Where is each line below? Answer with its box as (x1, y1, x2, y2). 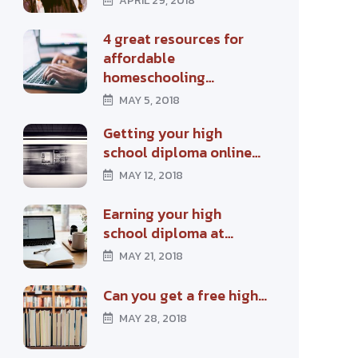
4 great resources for (102, 28, 244, 50)
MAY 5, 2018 (118, 92, 180, 109)
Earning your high (102, 203, 221, 225)
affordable (102, 47, 175, 69)
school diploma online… (102, 141, 261, 163)
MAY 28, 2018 (118, 310, 187, 327)
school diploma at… (102, 222, 233, 244)
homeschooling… (102, 66, 214, 88)
